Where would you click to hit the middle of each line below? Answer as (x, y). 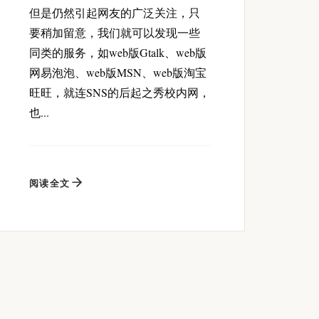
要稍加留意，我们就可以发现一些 (115, 32)
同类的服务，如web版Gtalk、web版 (118, 52)
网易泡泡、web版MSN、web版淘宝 (118, 72)
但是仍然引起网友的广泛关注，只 (115, 12)
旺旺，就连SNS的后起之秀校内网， (120, 92)
